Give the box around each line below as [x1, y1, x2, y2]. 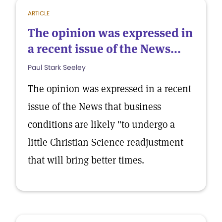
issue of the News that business [28, 100, 161, 113]
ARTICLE [28, 9, 50, 17]
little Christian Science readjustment [28, 136, 183, 149]
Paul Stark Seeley [28, 62, 86, 72]
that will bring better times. [28, 154, 144, 166]
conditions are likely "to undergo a [28, 118, 175, 131]
